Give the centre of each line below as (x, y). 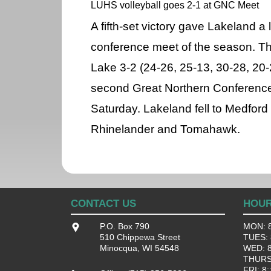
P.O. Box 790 (124, 227)
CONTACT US (103, 204)
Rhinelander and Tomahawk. (165, 129)
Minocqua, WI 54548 (139, 248)
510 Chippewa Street (140, 237)
